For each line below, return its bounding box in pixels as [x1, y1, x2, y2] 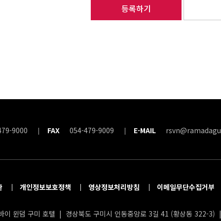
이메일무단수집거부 [156, 182, 215, 192]
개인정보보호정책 [19, 182, 71, 192]
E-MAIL [133, 125, 156, 135]
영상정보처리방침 [88, 182, 140, 192]
